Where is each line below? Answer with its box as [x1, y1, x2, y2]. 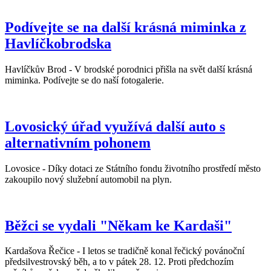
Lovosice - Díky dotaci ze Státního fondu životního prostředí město [5, 163, 261, 174]
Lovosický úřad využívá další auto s [5, 118, 225, 134]
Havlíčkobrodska [5, 35, 111, 51]
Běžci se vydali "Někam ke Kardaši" [5, 217, 232, 233]
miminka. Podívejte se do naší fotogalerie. [5, 74, 164, 85]
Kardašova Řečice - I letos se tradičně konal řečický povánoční [5, 246, 244, 256]
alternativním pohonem [5, 134, 151, 151]
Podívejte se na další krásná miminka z [5, 19, 246, 35]
